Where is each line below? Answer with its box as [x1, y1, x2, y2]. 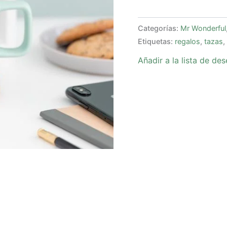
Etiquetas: [138, 36, 175, 46]
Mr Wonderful [180, 23, 226, 32]
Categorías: [138, 23, 180, 32]
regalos [175, 36, 200, 46]
